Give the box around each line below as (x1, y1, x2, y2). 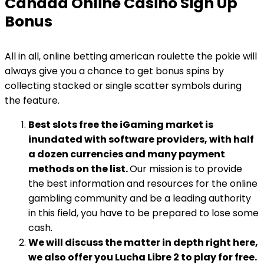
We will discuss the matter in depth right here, (28, 236, 258, 249)
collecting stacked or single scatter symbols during (5, 79, 242, 93)
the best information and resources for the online (28, 177, 258, 190)
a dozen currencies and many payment (28, 147, 225, 161)
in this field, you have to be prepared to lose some (28, 206, 259, 220)
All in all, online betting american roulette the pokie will (5, 49, 257, 63)
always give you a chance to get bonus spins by (5, 64, 224, 78)
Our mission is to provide (130, 162, 242, 176)
